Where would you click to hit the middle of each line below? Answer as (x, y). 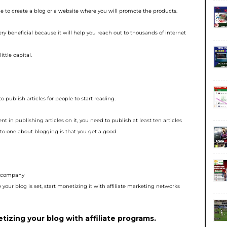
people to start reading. (85, 99)
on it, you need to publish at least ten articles (124, 120)
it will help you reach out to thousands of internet (122, 33)
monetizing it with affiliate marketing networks (119, 186)
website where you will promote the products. (118, 11)
